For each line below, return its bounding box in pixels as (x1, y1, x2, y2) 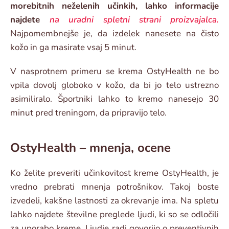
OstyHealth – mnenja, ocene (10, 140, 171, 156)
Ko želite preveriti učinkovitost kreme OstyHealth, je (10, 167, 219, 179)
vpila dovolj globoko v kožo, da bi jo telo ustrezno (10, 79, 219, 91)
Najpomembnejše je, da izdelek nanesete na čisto (10, 28, 219, 40)
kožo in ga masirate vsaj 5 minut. (10, 41, 136, 54)
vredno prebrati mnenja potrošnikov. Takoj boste (10, 181, 219, 193)
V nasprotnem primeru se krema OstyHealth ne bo (10, 65, 219, 78)
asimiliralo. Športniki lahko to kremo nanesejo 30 (10, 93, 219, 105)
